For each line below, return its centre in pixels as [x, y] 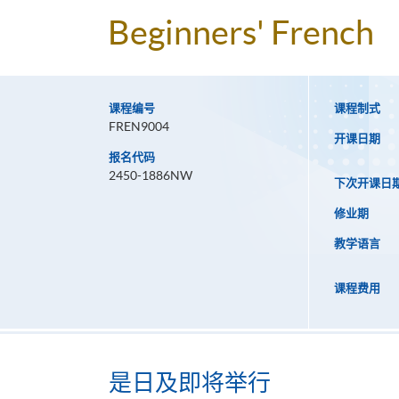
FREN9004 [139, 127]
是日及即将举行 [190, 383]
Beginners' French [241, 33]
